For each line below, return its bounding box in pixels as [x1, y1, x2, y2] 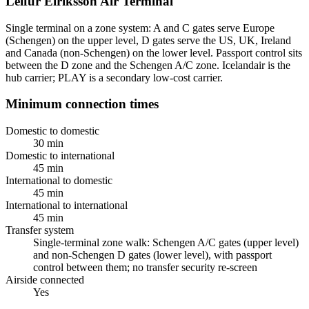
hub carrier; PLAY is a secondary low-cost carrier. [6, 71, 223, 83]
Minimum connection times [6, 97, 159, 112]
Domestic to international [6, 150, 114, 162]
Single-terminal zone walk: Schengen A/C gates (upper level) [33, 237, 299, 249]
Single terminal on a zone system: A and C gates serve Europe [6, 21, 275, 34]
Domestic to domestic [6, 125, 99, 137]
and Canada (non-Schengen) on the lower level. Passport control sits [6, 46, 302, 59]
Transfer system [6, 224, 74, 237]
